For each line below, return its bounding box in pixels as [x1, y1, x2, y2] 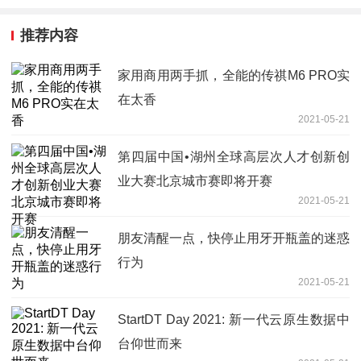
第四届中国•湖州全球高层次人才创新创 [118, 149, 350, 164]
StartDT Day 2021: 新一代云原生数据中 [118, 312, 350, 326]
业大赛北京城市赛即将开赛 [118, 173, 272, 188]
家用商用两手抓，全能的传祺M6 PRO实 [118, 68, 350, 82]
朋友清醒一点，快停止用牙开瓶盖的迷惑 [118, 230, 350, 245]
